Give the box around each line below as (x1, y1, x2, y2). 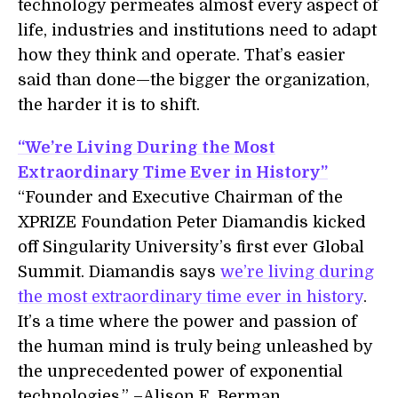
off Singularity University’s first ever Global (18, 238, 364, 256)
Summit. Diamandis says (18, 263, 220, 281)
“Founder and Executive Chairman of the (18, 188, 343, 206)
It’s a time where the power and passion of (18, 313, 357, 330)
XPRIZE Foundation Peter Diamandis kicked (18, 213, 366, 231)
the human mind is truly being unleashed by (18, 338, 372, 355)
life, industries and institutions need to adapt (18, 21, 377, 39)
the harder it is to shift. (18, 96, 200, 114)
